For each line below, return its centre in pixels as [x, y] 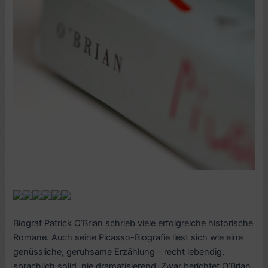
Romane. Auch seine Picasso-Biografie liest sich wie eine [128, 237]
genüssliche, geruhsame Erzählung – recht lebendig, [119, 252]
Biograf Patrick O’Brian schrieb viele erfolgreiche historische [133, 223]
